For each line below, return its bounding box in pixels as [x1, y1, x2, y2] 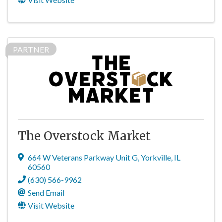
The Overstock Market [18, 128, 151, 144]
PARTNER [13, 45, 49, 54]
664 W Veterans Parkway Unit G [28, 153, 138, 162]
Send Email [28, 188, 64, 197]
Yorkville [141, 153, 171, 162]
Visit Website [28, 201, 74, 210]
